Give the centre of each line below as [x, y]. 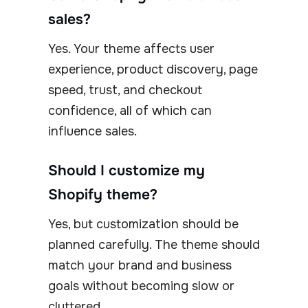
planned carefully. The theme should [154, 244]
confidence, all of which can [130, 110]
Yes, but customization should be [143, 224]
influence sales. [92, 131]
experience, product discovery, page [153, 69]
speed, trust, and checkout [125, 90]
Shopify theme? [103, 194]
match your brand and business [140, 265]
